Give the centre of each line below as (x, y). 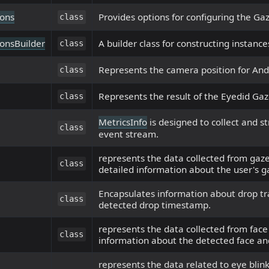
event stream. (128, 134)
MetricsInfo (123, 122)
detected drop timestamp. (155, 205)
